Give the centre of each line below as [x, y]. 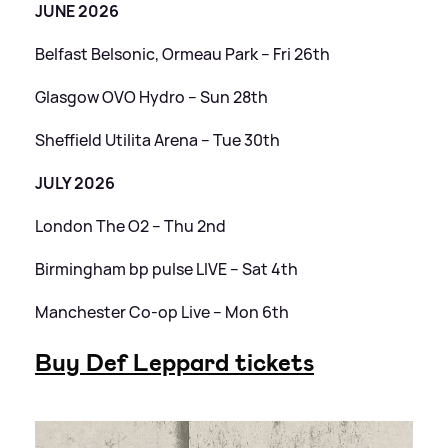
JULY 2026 [75, 182]
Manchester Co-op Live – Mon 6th [162, 311]
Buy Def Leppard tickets [174, 362]
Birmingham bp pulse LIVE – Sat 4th [166, 268]
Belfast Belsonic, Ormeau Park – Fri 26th [182, 53]
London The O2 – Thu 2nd [130, 225]
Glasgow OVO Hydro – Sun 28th [151, 96]
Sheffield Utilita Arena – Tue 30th [157, 139]
